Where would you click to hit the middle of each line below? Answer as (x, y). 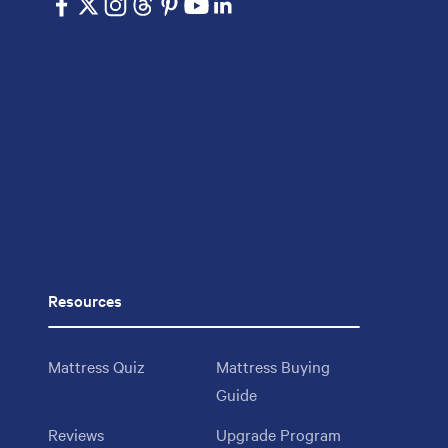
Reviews (76, 433)
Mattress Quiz (96, 365)
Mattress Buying (273, 365)
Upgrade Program (278, 433)
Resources (85, 299)
